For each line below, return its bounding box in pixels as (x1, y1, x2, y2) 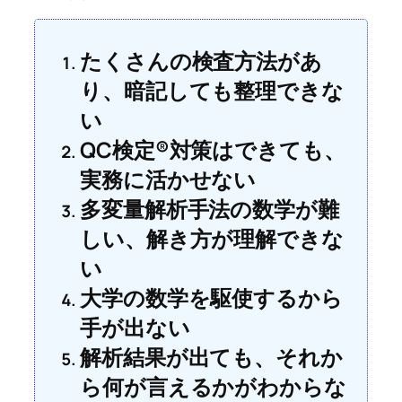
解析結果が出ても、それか (80, 341, 343, 371)
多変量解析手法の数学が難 (80, 193, 339, 223)
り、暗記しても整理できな (80, 74, 344, 105)
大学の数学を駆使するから (80, 282, 343, 312)
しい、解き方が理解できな (80, 223, 344, 253)
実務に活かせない (80, 163, 257, 194)
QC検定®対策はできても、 (80, 134, 345, 164)
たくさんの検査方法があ (80, 45, 322, 75)
